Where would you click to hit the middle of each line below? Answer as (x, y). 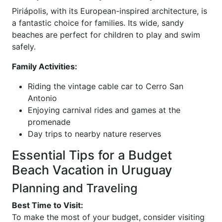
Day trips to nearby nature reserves (94, 134)
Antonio (42, 98)
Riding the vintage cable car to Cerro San (106, 86)
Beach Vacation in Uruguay (92, 170)
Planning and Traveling (75, 188)
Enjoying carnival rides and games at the (104, 110)
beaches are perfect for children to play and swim (106, 35)
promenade (49, 122)
